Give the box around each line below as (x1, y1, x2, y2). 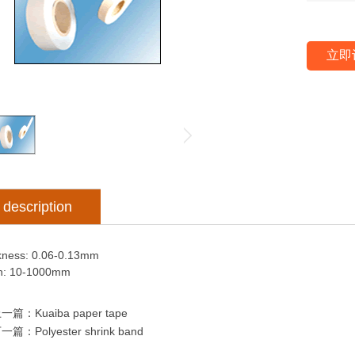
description (3, 199, 72, 215)
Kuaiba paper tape (35, 307, 128, 319)
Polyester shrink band (35, 325, 143, 338)
